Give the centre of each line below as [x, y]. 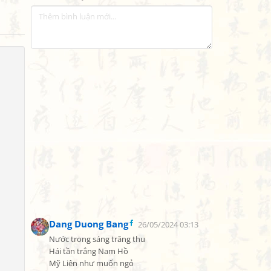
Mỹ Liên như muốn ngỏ [91, 263]
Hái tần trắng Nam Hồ [89, 251]
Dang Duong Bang [89, 224]
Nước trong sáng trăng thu [97, 239]
